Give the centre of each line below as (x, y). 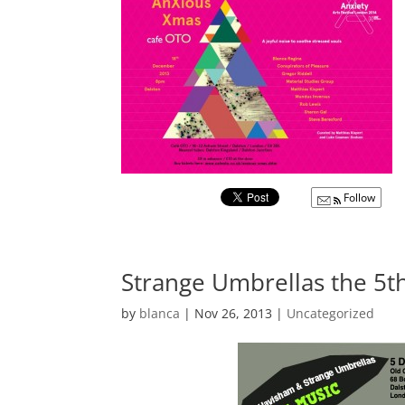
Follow (358, 197)
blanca (160, 313)
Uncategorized (331, 313)
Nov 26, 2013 (234, 313)
